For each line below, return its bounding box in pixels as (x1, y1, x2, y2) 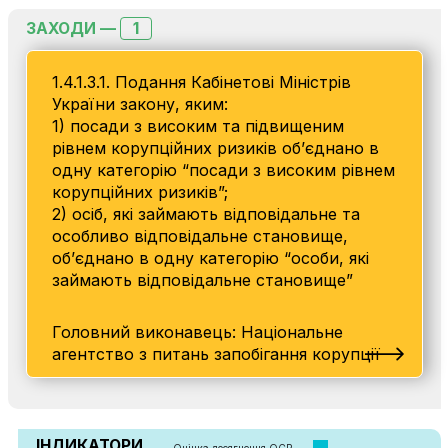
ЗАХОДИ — (25, 19, 120, 38)
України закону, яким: (51, 94, 228, 114)
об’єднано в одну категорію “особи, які (51, 248, 369, 268)
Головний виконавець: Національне (51, 322, 343, 342)
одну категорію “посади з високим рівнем (51, 160, 395, 180)
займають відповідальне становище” (51, 270, 353, 290)
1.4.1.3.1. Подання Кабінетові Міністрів (51, 72, 351, 92)
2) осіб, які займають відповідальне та (51, 204, 360, 224)
